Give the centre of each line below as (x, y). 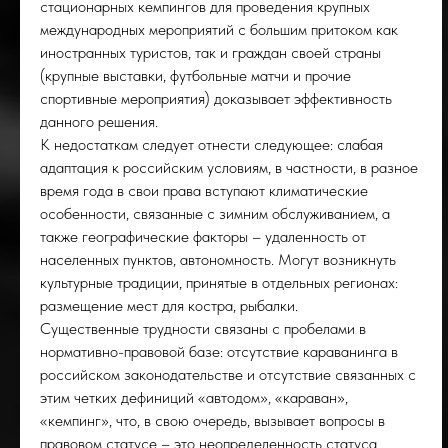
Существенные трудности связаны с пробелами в (203, 328)
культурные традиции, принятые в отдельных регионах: (219, 282)
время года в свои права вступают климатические (204, 190)
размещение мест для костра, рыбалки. (169, 305)
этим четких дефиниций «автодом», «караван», (194, 397)
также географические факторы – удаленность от (203, 236)
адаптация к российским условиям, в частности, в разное (229, 167)
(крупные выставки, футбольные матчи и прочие (195, 75)
